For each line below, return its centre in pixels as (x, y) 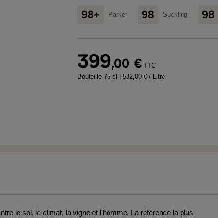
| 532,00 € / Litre (142, 77)
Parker (118, 14)
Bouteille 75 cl (98, 77)
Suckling (175, 14)
